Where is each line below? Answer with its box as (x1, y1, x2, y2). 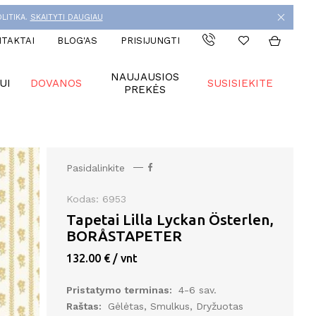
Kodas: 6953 (66, 193, 126, 205)
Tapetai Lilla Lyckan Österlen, (66, 211, 274, 228)
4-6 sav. (178, 284, 217, 296)
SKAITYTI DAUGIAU (30, 12, 103, 22)
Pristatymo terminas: (66, 284, 175, 296)
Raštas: (66, 300, 104, 312)
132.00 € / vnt (66, 251, 138, 265)
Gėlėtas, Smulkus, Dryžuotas (107, 300, 243, 312)
